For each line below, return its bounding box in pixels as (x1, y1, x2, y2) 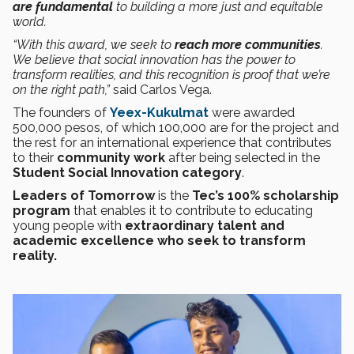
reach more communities (175, 36, 321, 52)
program (13, 202, 73, 218)
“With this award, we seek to (13, 36, 175, 52)
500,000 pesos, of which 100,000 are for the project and (13, 119, 339, 135)
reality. (13, 247, 57, 263)
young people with (13, 217, 122, 233)
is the (158, 187, 189, 203)
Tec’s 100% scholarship (189, 187, 339, 203)
